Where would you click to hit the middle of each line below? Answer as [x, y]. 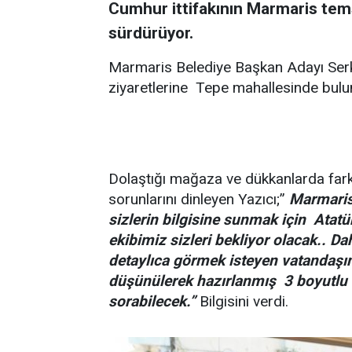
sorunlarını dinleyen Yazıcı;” [199, 199]
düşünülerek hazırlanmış [192, 281]
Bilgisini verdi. [242, 301]
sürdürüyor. [151, 33]
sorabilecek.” [152, 301]
